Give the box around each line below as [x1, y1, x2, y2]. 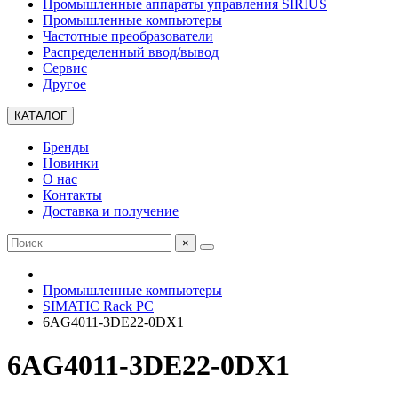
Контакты [43, 187, 102, 203]
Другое [43, 76, 86, 92]
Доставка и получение [43, 203, 179, 219]
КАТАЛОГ [14, 109, 67, 123]
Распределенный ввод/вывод [43, 44, 219, 60]
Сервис [43, 60, 87, 76]
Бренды [43, 139, 89, 155]
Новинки [43, 155, 99, 171]
